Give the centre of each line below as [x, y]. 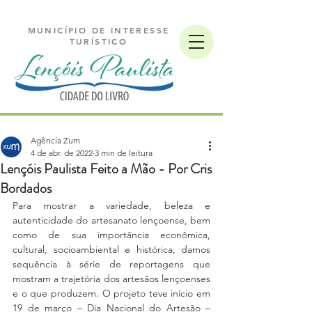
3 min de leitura [124, 153]
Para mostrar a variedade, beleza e [111, 205]
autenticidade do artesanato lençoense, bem [111, 220]
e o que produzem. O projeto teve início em [111, 293]
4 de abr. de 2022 [62, 153]
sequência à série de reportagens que [111, 264]
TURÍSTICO [99, 41]
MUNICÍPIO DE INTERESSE [99, 30]
